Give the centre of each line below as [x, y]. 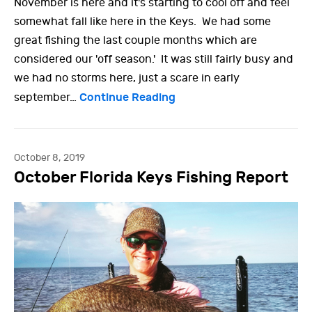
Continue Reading [127, 97]
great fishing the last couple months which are [135, 41]
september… [47, 98]
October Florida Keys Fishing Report [151, 178]
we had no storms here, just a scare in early [127, 78]
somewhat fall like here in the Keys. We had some [142, 22]
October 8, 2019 [49, 158]
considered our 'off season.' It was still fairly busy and [154, 60]
